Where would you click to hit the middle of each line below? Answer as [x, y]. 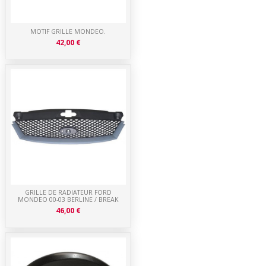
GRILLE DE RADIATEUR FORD [68, 193]
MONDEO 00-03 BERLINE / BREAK [68, 200]
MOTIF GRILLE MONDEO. [68, 31]
